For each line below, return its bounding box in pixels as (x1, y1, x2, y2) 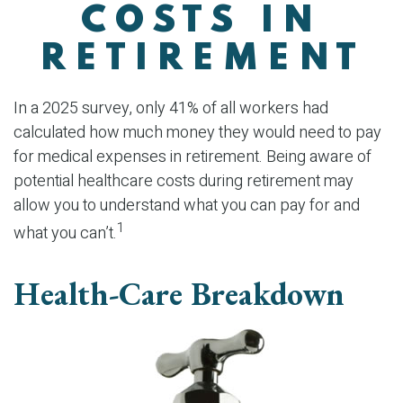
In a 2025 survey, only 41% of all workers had (13, 96, 328, 121)
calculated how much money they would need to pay (13, 121, 381, 145)
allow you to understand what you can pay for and (13, 193, 360, 218)
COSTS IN (81, 4, 322, 40)
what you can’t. (13, 221, 117, 246)
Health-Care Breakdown (13, 273, 345, 315)
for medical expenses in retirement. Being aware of (13, 145, 372, 169)
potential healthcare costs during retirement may (13, 169, 354, 193)
